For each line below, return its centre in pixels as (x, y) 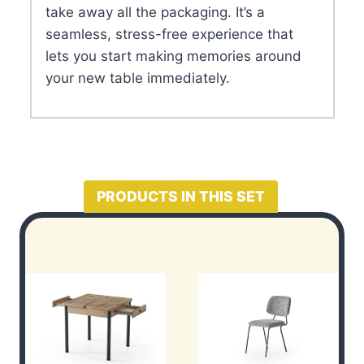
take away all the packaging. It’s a (155, 12)
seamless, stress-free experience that (169, 34)
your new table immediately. (137, 78)
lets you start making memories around (173, 56)
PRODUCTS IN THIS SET (180, 196)
